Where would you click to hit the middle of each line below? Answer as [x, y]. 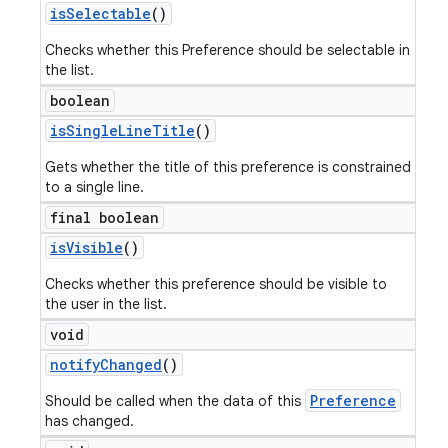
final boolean [104, 217]
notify [75, 364]
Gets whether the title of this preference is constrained [228, 167]
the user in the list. [106, 304]
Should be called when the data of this [175, 401]
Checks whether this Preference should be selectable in [227, 50]
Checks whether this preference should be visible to [216, 284]
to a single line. [94, 187]
